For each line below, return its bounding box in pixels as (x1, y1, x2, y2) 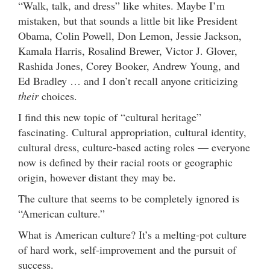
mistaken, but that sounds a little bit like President (18, 13, 237, 28)
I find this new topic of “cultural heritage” (18, 109, 201, 124)
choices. (39, 88, 77, 103)
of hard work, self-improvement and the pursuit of (18, 242, 236, 257)
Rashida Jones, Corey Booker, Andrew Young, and (18, 58, 240, 73)
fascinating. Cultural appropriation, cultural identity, (18, 124, 246, 139)
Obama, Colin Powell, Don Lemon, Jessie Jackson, (18, 28, 242, 43)
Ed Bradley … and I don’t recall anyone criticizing (18, 73, 238, 88)
